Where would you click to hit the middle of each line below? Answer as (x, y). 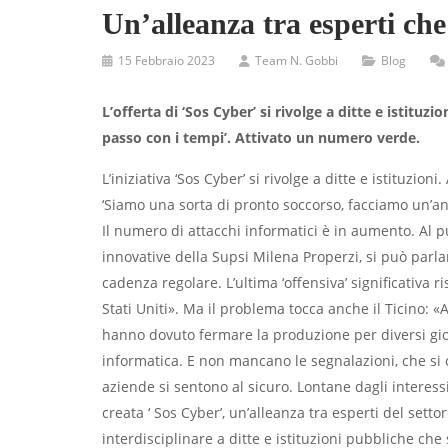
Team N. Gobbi (296, 60)
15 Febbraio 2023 (166, 60)
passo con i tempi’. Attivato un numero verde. (261, 137)
